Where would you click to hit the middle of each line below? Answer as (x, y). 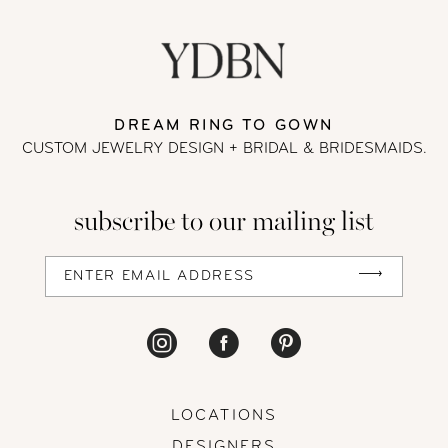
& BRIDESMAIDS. (362, 148)
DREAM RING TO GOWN (224, 125)
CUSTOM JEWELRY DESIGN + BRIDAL (159, 148)
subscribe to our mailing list (224, 223)
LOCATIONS (224, 415)
